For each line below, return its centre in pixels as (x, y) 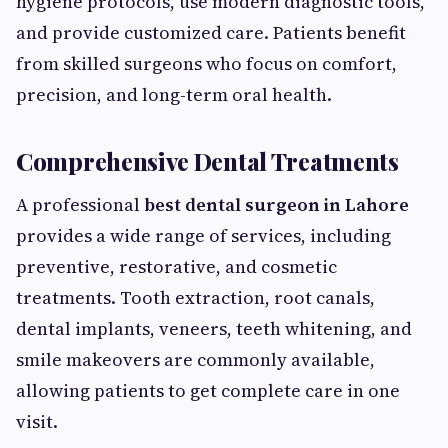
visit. (37, 421)
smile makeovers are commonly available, (195, 359)
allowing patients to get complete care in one (208, 390)
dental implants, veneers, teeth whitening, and (214, 328)
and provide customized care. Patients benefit (211, 32)
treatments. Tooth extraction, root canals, (195, 297)
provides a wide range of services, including (203, 235)
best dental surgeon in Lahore (276, 204)
